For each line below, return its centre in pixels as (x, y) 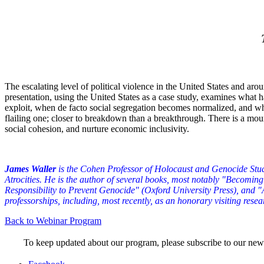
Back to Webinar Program (53, 220)
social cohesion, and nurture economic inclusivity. (97, 128)
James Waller (32, 169)
